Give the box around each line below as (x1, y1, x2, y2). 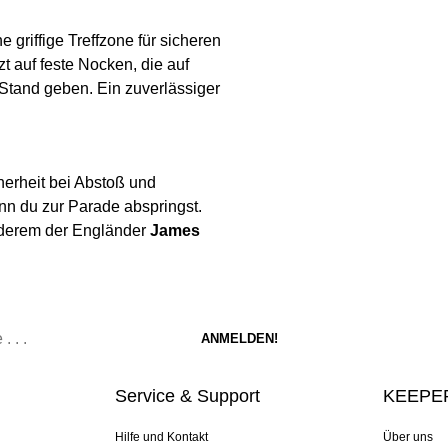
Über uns (383, 430, 434, 445)
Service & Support (114, 386, 260, 407)
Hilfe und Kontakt (114, 430, 208, 445)
